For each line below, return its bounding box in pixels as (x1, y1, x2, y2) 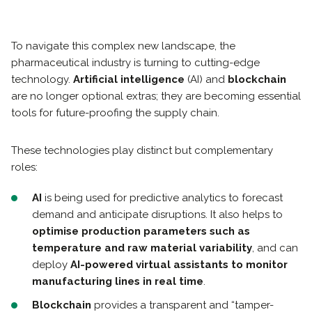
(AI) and (185, 73, 228, 86)
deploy (32, 258, 70, 271)
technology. (11, 73, 73, 86)
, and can (252, 242, 298, 254)
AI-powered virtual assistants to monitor (70, 258, 288, 271)
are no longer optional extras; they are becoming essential (11, 90, 301, 102)
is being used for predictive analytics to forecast (42, 192, 283, 204)
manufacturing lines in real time (32, 275, 203, 288)
